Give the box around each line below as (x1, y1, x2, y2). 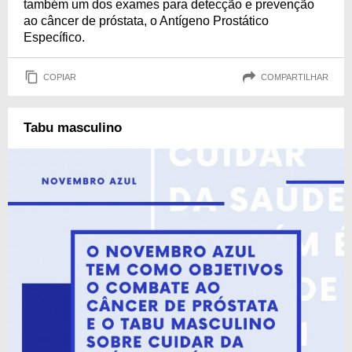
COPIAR (43, 71, 76, 82)
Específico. (24, 31, 85, 44)
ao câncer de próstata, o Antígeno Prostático (24, 14, 269, 27)
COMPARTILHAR (261, 71, 328, 82)
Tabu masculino (24, 120, 122, 135)
